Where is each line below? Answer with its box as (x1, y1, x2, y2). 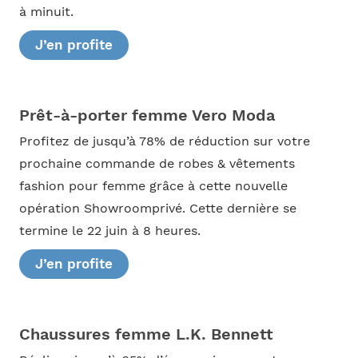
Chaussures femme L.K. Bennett (18, 324, 273, 344)
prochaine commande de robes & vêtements (18, 156, 295, 171)
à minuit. (18, 5, 74, 20)
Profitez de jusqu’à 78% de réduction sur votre (18, 133, 310, 149)
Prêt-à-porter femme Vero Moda (18, 105, 275, 125)
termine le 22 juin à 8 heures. (18, 223, 201, 238)
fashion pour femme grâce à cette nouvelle (18, 178, 288, 193)
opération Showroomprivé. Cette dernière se (18, 201, 296, 216)
